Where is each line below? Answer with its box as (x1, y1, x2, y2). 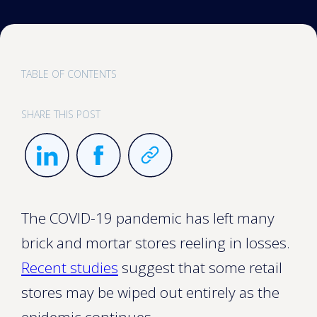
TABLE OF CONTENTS (21, 67, 117, 81)
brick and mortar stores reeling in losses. (21, 233, 290, 253)
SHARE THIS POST (21, 108, 100, 121)
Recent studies (21, 258, 118, 277)
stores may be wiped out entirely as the (21, 282, 279, 302)
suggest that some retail (118, 258, 282, 277)
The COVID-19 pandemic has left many (21, 208, 275, 228)
